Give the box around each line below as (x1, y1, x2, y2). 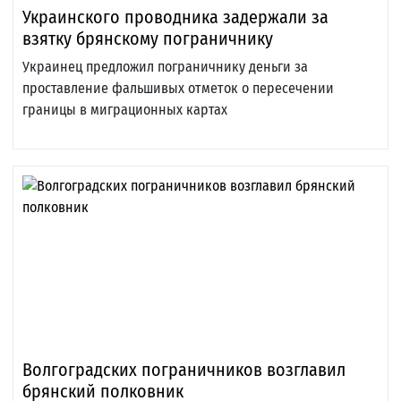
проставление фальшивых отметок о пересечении (22, 80, 334, 98)
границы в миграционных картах (22, 101, 227, 119)
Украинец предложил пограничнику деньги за (22, 58, 308, 76)
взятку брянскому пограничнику (22, 28, 273, 50)
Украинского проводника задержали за (22, 6, 328, 29)
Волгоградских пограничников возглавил (22, 359, 346, 381)
